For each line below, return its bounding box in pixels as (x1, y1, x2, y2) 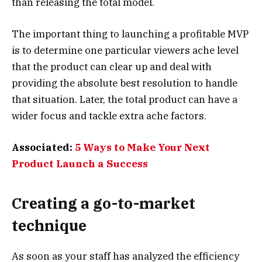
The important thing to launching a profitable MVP (12, 27, 249, 41)
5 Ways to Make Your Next (75, 141, 210, 154)
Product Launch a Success (12, 157, 148, 171)
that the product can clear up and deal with (12, 60, 212, 74)
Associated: (12, 141, 75, 154)
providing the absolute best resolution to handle (12, 77, 237, 90)
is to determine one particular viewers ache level (12, 44, 239, 57)
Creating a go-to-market (12, 193, 195, 213)
